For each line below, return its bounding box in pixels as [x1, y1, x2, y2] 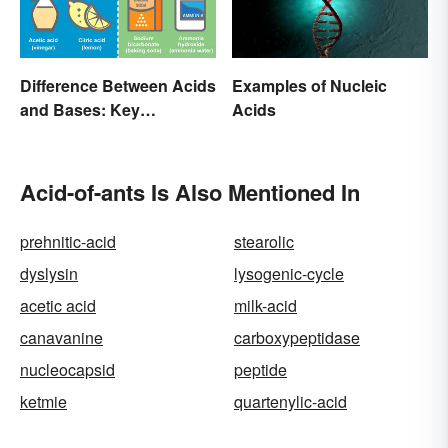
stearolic [234, 229, 294, 253]
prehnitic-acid [20, 229, 116, 253]
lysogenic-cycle [234, 261, 344, 285]
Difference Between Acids [20, 73, 216, 97]
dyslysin [20, 261, 78, 285]
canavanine [20, 325, 103, 349]
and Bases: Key [20, 97, 140, 121]
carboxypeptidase [234, 325, 360, 349]
